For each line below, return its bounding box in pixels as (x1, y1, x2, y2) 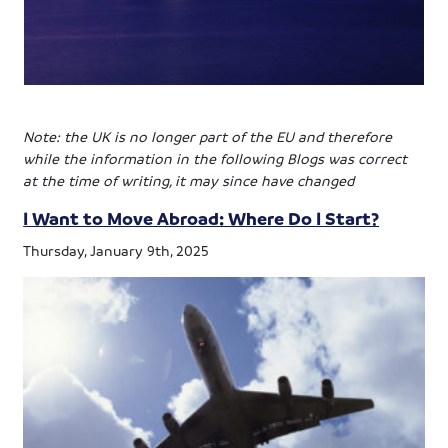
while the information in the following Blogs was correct (23, 149, 408, 168)
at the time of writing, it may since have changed (23, 171, 355, 190)
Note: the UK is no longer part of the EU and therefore (23, 127, 393, 146)
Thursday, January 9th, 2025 (23, 241, 210, 260)
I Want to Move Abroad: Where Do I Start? (23, 207, 380, 230)
